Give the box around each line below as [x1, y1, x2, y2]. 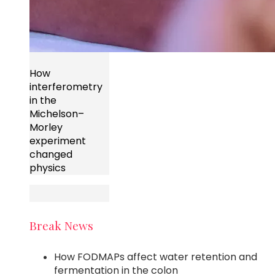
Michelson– [29, 107, 84, 122]
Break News [29, 217, 93, 233]
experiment [29, 134, 86, 149]
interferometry [29, 80, 103, 95]
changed [29, 147, 72, 162]
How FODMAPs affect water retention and [54, 249, 257, 264]
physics [29, 161, 66, 176]
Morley [29, 120, 63, 135]
